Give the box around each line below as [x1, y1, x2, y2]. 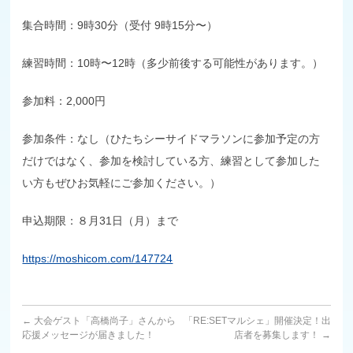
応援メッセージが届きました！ [22, 329, 155, 340]
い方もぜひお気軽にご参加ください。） [22, 176, 221, 189]
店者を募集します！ [233, 329, 321, 340]
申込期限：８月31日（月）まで [22, 214, 179, 227]
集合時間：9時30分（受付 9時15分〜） [22, 18, 218, 32]
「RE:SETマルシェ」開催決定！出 [183, 314, 331, 326]
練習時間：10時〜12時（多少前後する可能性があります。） [22, 56, 324, 69]
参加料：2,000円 [22, 94, 106, 107]
